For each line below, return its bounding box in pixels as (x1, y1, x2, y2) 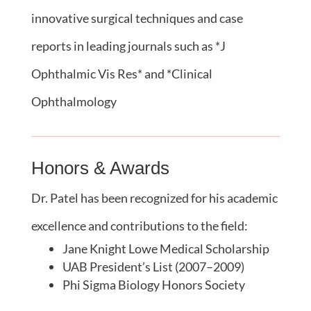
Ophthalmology (31, 93, 117, 109)
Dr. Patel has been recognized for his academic (31, 190, 278, 205)
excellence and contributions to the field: (31, 217, 248, 233)
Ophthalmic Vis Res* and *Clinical (31, 65, 212, 81)
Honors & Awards (31, 157, 169, 178)
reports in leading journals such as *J (31, 37, 226, 53)
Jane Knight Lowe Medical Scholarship (62, 240, 269, 256)
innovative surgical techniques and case (31, 10, 243, 26)
